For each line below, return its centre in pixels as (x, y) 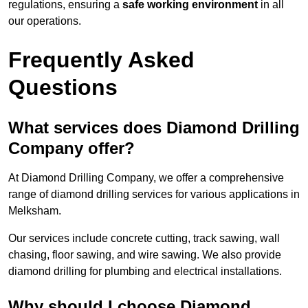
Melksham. (35, 211)
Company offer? (71, 148)
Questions (63, 88)
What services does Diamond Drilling (154, 128)
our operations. (45, 21)
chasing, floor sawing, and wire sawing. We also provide (145, 255)
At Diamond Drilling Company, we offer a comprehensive (146, 178)
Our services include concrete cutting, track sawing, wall (144, 239)
